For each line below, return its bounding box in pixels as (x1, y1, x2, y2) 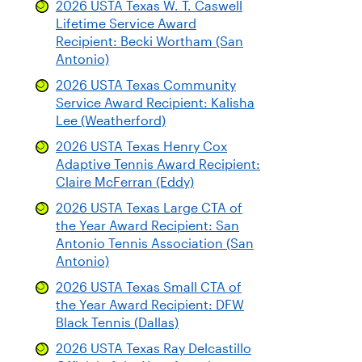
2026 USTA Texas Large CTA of (56, 201, 242, 215)
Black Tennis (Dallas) (56, 316, 179, 330)
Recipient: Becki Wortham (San (56, 35, 243, 48)
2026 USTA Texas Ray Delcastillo (56, 342, 251, 356)
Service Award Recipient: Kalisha (56, 96, 255, 110)
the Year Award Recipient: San (56, 219, 239, 233)
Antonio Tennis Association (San (56, 237, 254, 250)
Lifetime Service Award (56, 17, 196, 31)
